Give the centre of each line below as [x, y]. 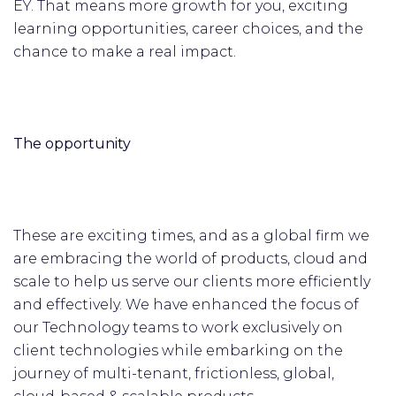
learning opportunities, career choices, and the [188, 29]
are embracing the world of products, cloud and [190, 259]
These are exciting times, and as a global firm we [191, 236]
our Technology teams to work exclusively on [178, 327]
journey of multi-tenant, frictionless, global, [174, 373]
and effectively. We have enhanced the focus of [186, 305]
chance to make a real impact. [125, 52]
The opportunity [72, 144]
